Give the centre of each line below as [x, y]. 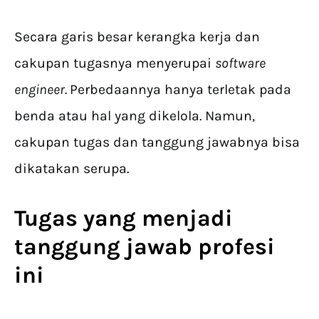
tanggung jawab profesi [145, 247]
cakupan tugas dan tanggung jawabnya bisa [157, 142]
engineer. [42, 89]
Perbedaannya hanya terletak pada [181, 89]
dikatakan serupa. [72, 168]
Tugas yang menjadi [124, 218]
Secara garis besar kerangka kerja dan [137, 37]
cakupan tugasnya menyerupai [115, 63]
